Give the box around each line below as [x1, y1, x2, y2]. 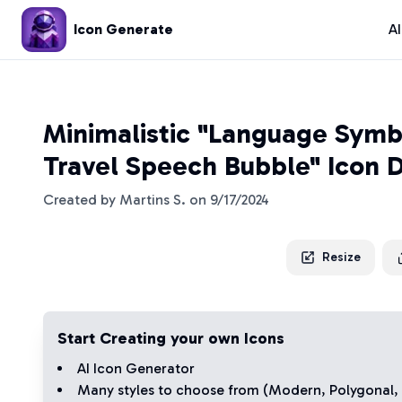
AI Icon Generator [77, 360, 195, 377]
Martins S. [119, 191, 186, 208]
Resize [322, 249, 361, 265]
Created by [43, 191, 119, 208]
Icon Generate [74, 21, 173, 38]
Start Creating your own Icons [57, 328, 284, 348]
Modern [268, 381, 321, 398]
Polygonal [329, 381, 394, 398]
